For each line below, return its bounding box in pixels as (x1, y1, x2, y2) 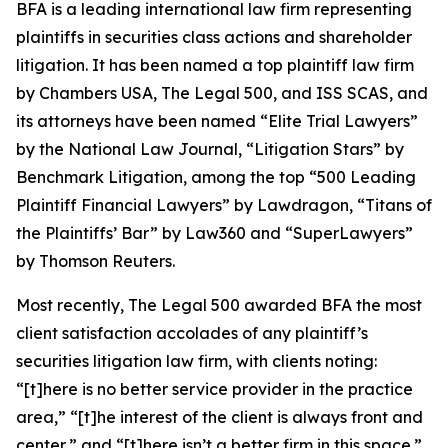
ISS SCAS (316, 83, 389, 103)
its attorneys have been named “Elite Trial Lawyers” (16, 111, 418, 131)
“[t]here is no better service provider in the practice (16, 379, 413, 399)
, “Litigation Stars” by (238, 139, 404, 159)
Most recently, (16, 295, 128, 315)
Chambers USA (39, 83, 153, 103)
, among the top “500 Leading (183, 167, 416, 187)
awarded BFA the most (244, 295, 422, 315)
